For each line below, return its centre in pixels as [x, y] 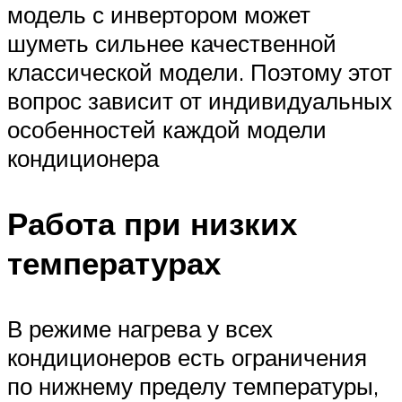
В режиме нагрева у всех [140, 328]
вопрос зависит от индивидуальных [200, 100]
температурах [114, 262]
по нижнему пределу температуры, [193, 385]
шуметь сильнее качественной [172, 43]
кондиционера [83, 157]
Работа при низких [152, 223]
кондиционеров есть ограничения [187, 357]
